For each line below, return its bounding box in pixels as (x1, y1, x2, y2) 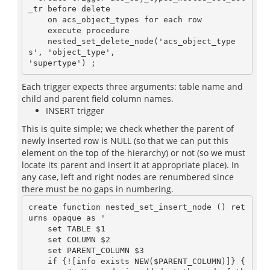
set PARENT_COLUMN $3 (28, 245, 48, 255)
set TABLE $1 (28, 224, 48, 233)
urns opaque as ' (28, 213, 105, 222)
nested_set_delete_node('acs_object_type (28, 36, 48, 46)
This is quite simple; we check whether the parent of (22, 123, 234, 134)
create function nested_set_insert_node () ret (28, 202, 245, 212)
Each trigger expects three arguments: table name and (22, 81, 243, 92)
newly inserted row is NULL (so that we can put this (22, 135, 228, 146)
